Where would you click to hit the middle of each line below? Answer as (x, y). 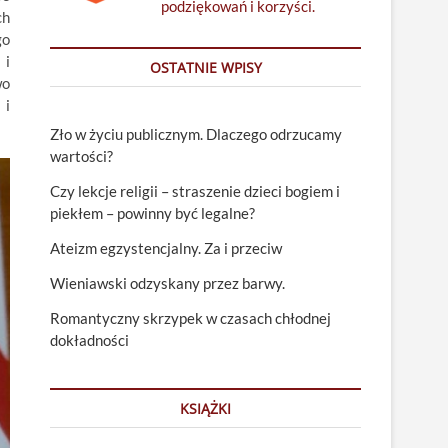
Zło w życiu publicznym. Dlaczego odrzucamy (196, 134)
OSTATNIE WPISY (205, 67)
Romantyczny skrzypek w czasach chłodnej (190, 318)
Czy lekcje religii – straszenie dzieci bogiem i (195, 191)
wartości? (81, 156)
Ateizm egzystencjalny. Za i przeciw (166, 248)
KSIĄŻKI (205, 408)
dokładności (89, 340)
